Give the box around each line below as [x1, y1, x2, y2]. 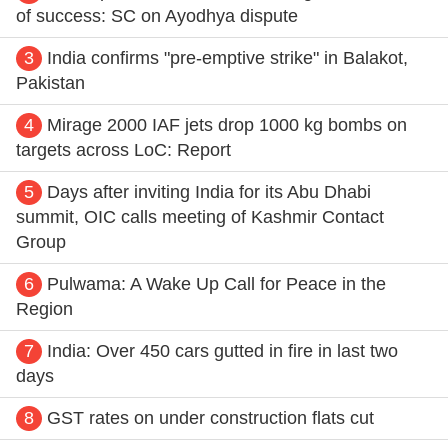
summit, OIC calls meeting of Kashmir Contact [16, 206, 384, 227]
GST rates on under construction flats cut [47, 407, 374, 428]
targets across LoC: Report [16, 139, 231, 160]
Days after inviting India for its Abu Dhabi [47, 181, 371, 202]
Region [16, 298, 73, 319]
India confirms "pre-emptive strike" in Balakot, [47, 47, 408, 68]
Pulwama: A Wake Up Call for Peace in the [47, 273, 386, 294]
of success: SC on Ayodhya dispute [16, 5, 298, 26]
